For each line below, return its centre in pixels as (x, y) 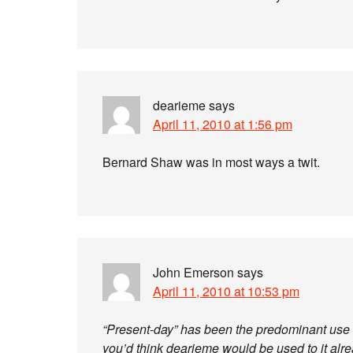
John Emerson (193, 272)
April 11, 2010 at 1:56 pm (223, 124)
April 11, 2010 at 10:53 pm (226, 291)
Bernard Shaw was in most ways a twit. (211, 162)
